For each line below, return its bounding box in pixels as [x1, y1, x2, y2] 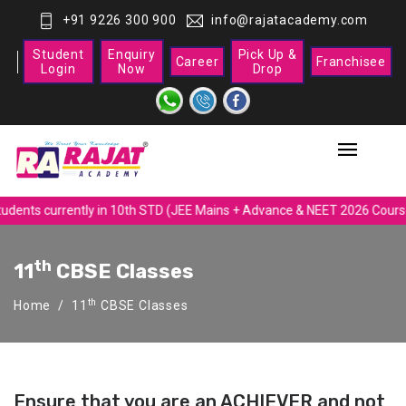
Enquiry [107, 47, 156, 62]
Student [33, 47, 84, 62]
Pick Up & [237, 47, 297, 62]
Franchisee [316, 54, 386, 69]
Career [175, 54, 219, 69]
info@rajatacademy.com [211, 13, 369, 27]
